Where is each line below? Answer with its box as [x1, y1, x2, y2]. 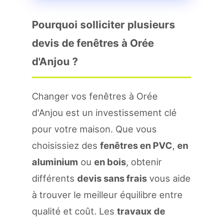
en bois [94, 156, 126, 167]
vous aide [147, 173, 191, 184]
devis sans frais [77, 173, 147, 184]
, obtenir [126, 156, 162, 167]
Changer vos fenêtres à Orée [32, 91, 158, 102]
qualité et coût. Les [32, 206, 117, 217]
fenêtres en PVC [100, 140, 172, 151]
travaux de [117, 206, 165, 217]
